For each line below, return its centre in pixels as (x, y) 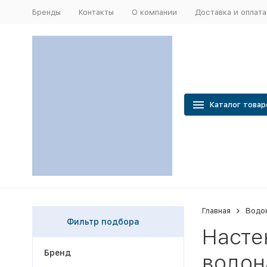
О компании (154, 12)
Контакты (96, 12)
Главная (216, 211)
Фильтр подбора (103, 222)
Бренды (46, 12)
